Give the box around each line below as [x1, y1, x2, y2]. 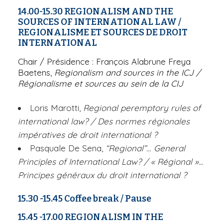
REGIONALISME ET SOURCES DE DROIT [18, 26, 188, 38]
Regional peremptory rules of [83, 102, 201, 113]
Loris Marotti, [30, 102, 83, 113]
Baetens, [18, 67, 54, 78]
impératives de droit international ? [18, 129, 157, 140]
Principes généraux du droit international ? [18, 169, 187, 180]
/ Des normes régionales [88, 115, 190, 126]
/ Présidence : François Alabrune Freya [40, 56, 191, 67]
